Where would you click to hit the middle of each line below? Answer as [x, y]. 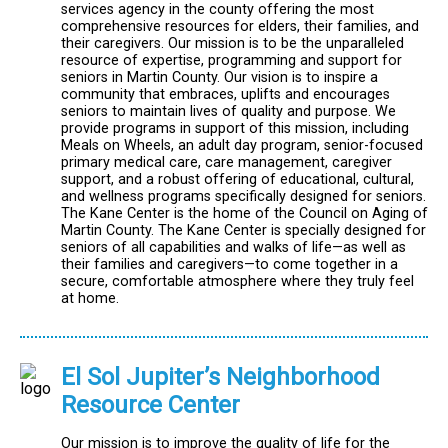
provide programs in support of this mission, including [235, 128]
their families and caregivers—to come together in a [229, 264]
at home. [90, 298]
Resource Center [150, 405]
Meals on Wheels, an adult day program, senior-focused [242, 145]
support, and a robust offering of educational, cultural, [237, 179]
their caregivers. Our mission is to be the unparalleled [232, 43]
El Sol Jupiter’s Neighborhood [220, 377]
